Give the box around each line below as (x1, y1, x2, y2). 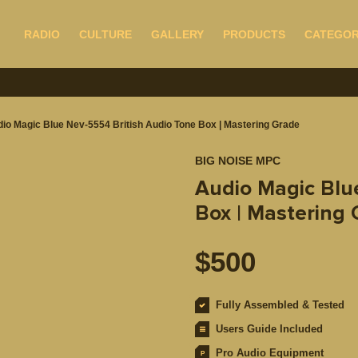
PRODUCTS (223, 27, 285, 41)
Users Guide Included (216, 323, 323, 335)
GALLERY (151, 27, 204, 41)
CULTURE (79, 27, 132, 41)
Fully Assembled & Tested (216, 299, 344, 311)
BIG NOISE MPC (195, 154, 280, 167)
